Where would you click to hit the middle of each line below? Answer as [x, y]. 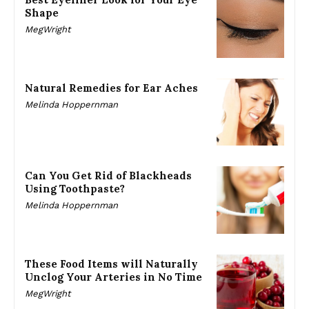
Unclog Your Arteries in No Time [113, 277]
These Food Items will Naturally [111, 264]
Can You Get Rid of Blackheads [108, 176]
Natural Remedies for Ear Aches [111, 88]
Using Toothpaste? [75, 189]
